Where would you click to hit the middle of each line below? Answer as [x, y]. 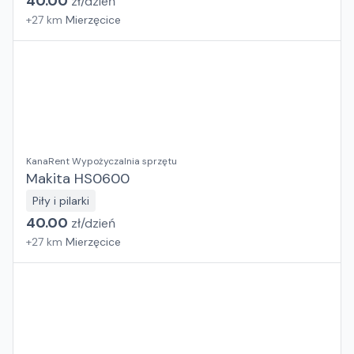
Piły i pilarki [61, 201]
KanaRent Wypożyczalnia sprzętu [102, 161]
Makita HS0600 [78, 179]
